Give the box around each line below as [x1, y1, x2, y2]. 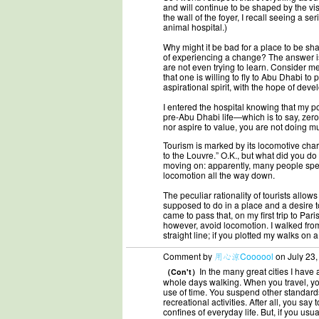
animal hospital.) [163, 21, 227, 33]
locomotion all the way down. [163, 169, 275, 181]
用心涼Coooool [214, 250, 273, 262]
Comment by [163, 250, 214, 262]
